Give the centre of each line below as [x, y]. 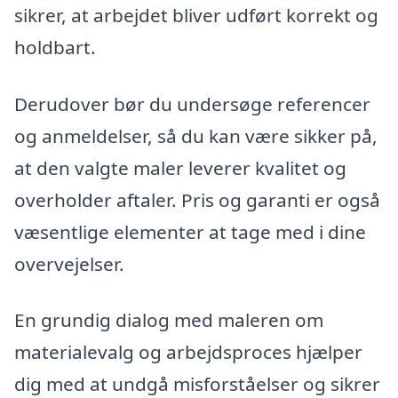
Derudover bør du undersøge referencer [192, 103]
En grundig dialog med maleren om [169, 320]
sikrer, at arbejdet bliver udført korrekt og [196, 15]
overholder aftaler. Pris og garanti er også [197, 199]
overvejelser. [69, 263]
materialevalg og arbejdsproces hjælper [188, 352]
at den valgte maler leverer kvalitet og [180, 167]
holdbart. [55, 47]
